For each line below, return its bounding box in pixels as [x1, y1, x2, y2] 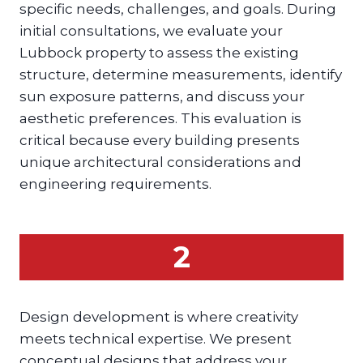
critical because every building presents [19, 131, 300, 148]
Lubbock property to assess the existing [19, 44, 299, 61]
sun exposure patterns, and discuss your [19, 88, 305, 105]
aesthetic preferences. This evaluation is [19, 109, 301, 126]
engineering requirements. [19, 175, 211, 192]
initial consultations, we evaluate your [19, 22, 283, 39]
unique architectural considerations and [19, 153, 301, 170]
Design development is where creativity [19, 308, 298, 325]
